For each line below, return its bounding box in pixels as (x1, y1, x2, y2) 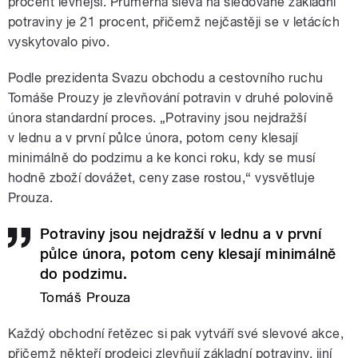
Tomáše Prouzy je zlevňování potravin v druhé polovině (8, 90, 334, 106)
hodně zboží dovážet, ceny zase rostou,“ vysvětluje (8, 170, 316, 186)
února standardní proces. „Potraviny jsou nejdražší (8, 110, 307, 126)
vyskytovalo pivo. (8, 34, 110, 50)
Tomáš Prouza (40, 288, 131, 305)
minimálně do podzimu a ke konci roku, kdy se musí (8, 150, 316, 166)
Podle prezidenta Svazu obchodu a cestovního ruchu (8, 70, 324, 86)
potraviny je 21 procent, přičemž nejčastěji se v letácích (8, 14, 340, 30)
